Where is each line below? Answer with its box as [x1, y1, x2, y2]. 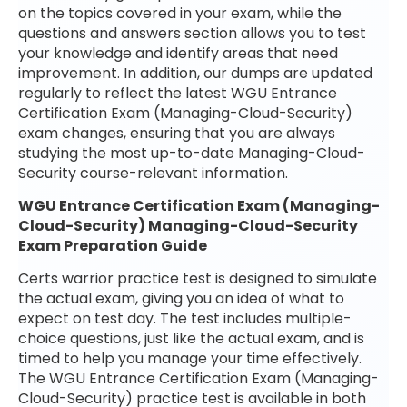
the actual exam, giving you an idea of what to [18, 288, 344, 310]
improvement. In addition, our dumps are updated [18, 62, 372, 84]
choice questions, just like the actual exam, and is [18, 328, 364, 350]
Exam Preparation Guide [18, 234, 207, 256]
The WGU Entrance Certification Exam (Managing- [18, 368, 379, 390]
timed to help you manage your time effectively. [18, 348, 362, 370]
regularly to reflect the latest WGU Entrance [18, 82, 337, 104]
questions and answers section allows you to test [18, 22, 366, 44]
